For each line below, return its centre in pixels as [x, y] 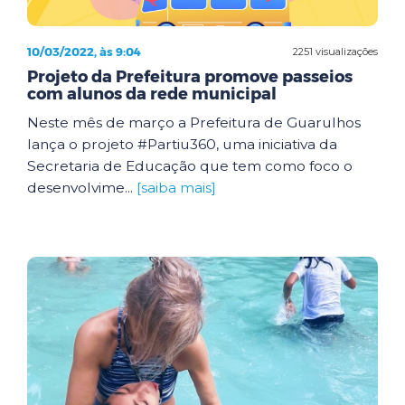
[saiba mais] [176, 188]
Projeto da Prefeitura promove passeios [190, 77]
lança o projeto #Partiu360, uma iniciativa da [182, 144]
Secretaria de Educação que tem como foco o [190, 166]
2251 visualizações [335, 51]
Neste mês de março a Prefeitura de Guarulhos [194, 122]
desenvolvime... [82, 188]
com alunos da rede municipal [152, 94]
